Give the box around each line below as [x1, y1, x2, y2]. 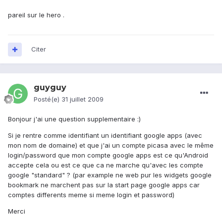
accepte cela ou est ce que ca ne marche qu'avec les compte [8, 161, 203, 169]
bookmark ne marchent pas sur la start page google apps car [8, 181, 200, 189]
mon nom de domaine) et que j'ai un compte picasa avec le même [8, 141, 214, 150]
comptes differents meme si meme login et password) [8, 191, 174, 199]
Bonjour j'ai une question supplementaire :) [8, 115, 141, 123]
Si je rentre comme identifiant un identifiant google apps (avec [8, 131, 202, 140]
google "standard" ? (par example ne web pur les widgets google [8, 171, 212, 179]
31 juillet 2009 [61, 95, 104, 104]
